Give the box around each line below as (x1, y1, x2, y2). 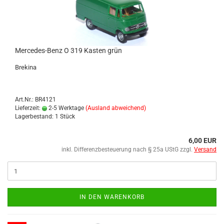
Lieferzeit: (15, 104, 42, 111)
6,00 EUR (188, 136, 216, 144)
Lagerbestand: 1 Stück (15, 113, 75, 120)
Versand (194, 146, 216, 153)
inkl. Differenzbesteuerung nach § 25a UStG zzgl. (61, 146, 194, 153)
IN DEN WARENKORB (79, 193, 144, 200)
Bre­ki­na (15, 63, 36, 71)
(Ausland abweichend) (85, 104, 146, 111)
